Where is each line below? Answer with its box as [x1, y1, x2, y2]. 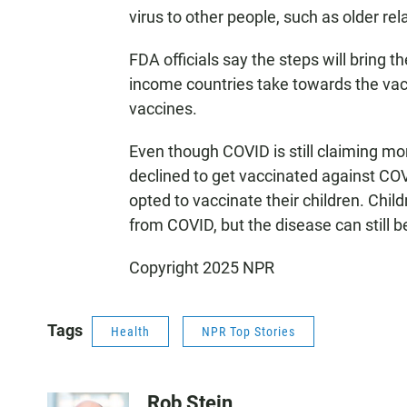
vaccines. [129, 99, 197, 118]
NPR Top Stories [202, 324, 295, 339]
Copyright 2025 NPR [129, 258, 274, 277]
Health [111, 324, 150, 339]
